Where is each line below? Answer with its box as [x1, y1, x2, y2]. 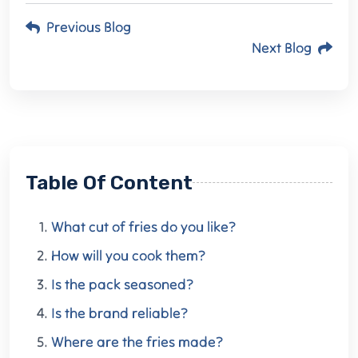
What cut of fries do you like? [51, 217, 236, 236]
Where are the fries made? [51, 332, 223, 351]
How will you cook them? [51, 245, 205, 265]
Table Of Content [26, 170, 193, 194]
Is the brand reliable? [51, 303, 188, 322]
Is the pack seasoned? [51, 274, 193, 293]
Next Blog [252, 38, 312, 58]
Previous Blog [46, 18, 131, 37]
